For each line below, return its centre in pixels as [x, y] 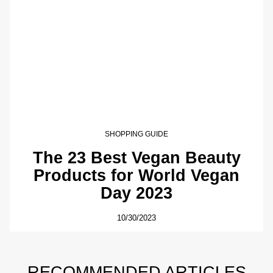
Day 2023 [136, 193]
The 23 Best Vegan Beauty [136, 157]
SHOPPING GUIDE [136, 134]
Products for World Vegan [136, 175]
